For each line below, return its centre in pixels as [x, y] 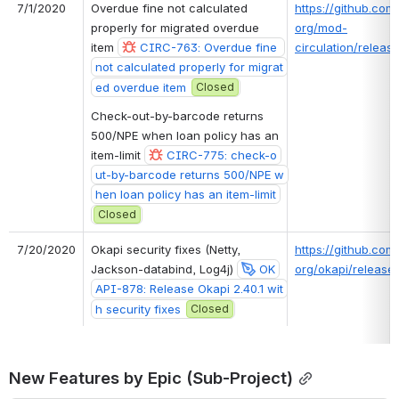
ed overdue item [141, 87]
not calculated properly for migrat [189, 66]
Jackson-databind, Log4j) [164, 269]
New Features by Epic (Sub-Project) [151, 377]
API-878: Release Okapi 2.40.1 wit [189, 288]
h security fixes [138, 309]
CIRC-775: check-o [222, 155]
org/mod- [321, 27]
